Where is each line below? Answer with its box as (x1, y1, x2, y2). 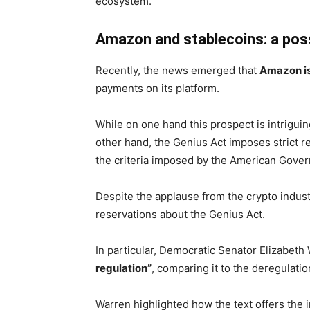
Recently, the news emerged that (95, 64, 259, 77)
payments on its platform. (95, 82, 219, 95)
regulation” (95, 262, 152, 275)
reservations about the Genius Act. (95, 208, 265, 221)
